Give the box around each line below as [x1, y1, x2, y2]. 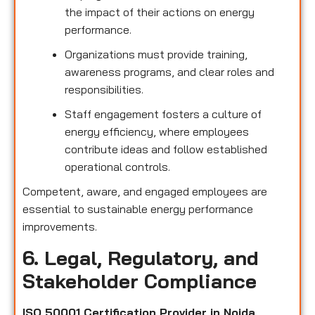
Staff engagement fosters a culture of [65, 107, 262, 122]
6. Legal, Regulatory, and [22, 245, 259, 270]
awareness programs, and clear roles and [65, 65, 274, 79]
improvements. [22, 219, 97, 234]
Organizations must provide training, [65, 47, 247, 62]
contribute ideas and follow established [65, 142, 267, 157]
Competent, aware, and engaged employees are [22, 184, 267, 199]
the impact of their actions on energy [65, 5, 255, 20]
